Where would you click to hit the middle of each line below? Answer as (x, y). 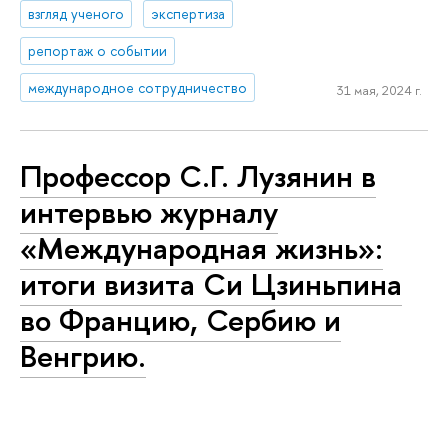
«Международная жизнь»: (201, 248)
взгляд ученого (76, 14)
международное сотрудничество (138, 87)
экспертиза (188, 14)
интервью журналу (149, 212)
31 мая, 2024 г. (379, 90)
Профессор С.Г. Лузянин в (198, 176)
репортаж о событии (98, 50)
